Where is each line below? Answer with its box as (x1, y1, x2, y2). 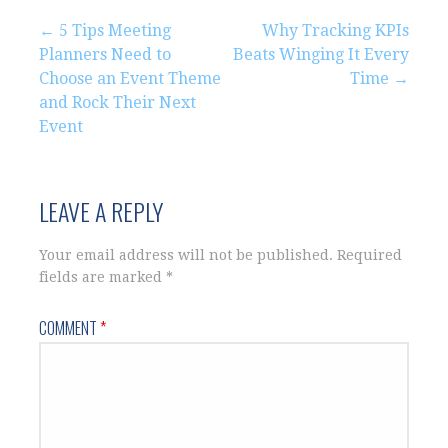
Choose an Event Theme (39, 68, 221, 88)
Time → (350, 68, 409, 88)
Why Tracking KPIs (262, 20, 409, 40)
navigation (14, 58, 122, 105)
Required (337, 246, 402, 263)
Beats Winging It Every (233, 44, 409, 64)
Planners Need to (39, 44, 171, 64)
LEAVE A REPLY (39, 192, 163, 229)
